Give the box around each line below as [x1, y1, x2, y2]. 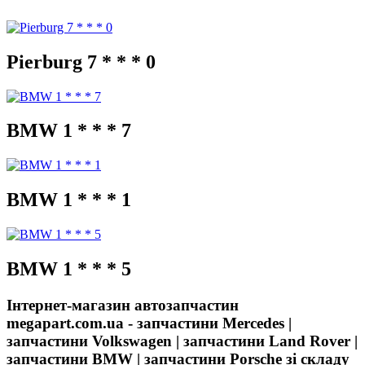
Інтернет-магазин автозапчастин [7, 296, 239, 314]
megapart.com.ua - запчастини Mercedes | [7, 314, 292, 332]
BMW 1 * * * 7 [7, 120, 131, 142]
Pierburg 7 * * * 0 [7, 51, 156, 73]
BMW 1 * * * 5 [7, 258, 131, 280]
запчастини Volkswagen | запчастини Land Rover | [7, 332, 358, 350]
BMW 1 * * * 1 [7, 189, 131, 211]
